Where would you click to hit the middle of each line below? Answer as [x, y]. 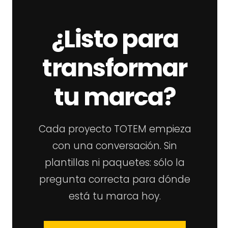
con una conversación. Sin [115, 146]
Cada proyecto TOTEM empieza [115, 129]
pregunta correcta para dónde [115, 179]
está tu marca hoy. [115, 196]
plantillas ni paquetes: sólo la [115, 162]
